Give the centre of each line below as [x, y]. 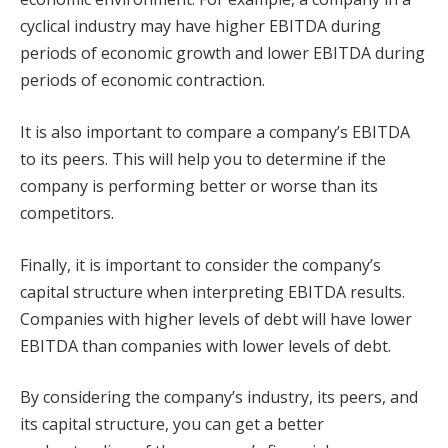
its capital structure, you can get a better [172, 424]
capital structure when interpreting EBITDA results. [212, 291]
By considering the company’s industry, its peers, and [219, 397]
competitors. [67, 213]
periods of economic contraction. [142, 80]
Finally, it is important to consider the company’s [200, 264]
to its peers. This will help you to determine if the [203, 159]
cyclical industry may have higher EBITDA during [200, 26]
